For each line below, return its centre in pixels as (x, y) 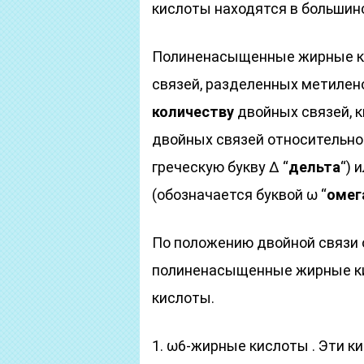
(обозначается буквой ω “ (239, 195)
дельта (314, 167)
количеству (193, 112)
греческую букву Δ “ (220, 167)
